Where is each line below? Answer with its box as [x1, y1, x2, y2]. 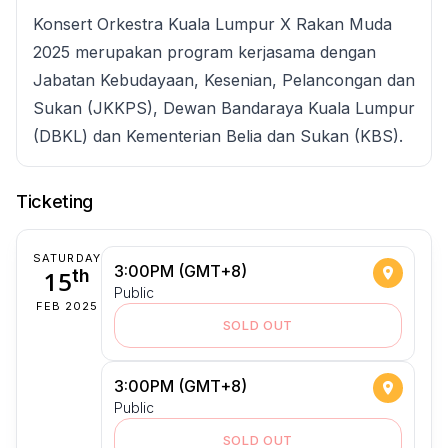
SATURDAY [33, 251, 101, 266]
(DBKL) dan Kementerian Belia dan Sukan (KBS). [33, 126, 403, 147]
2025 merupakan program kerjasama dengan [33, 42, 376, 63]
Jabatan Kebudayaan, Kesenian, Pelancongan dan [33, 70, 415, 91]
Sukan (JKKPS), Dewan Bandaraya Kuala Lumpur [33, 98, 415, 119]
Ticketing [16, 191, 94, 213]
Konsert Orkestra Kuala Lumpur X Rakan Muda [33, 14, 392, 35]
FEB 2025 [35, 299, 99, 314]
